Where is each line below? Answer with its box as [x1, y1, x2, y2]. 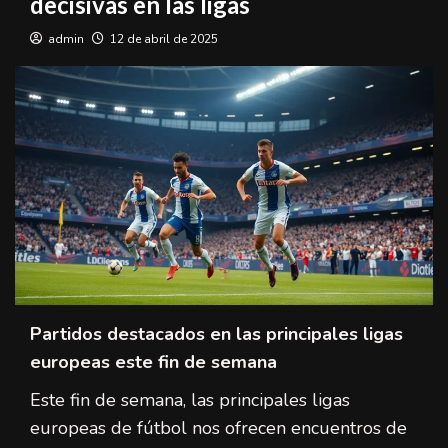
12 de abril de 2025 [110, 31, 218, 47]
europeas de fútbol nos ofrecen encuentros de [30, 415, 407, 440]
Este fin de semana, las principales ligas [30, 387, 350, 412]
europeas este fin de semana [30, 349, 277, 374]
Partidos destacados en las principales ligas [30, 321, 403, 346]
